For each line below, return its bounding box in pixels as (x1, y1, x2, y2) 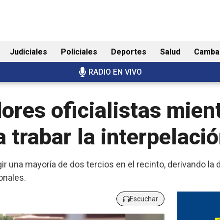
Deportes (111, 47, 146, 57)
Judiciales (10, 47, 47, 57)
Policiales (61, 47, 97, 57)
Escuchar (129, 194, 158, 203)
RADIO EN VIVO (88, 67, 142, 77)
